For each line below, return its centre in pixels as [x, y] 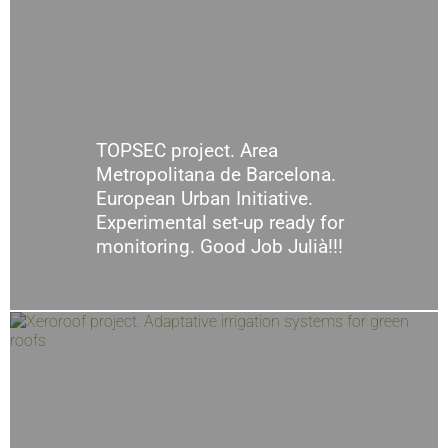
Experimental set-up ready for [219, 223]
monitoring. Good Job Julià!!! [219, 247]
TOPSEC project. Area [186, 151]
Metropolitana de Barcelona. [215, 175]
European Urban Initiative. [204, 199]
